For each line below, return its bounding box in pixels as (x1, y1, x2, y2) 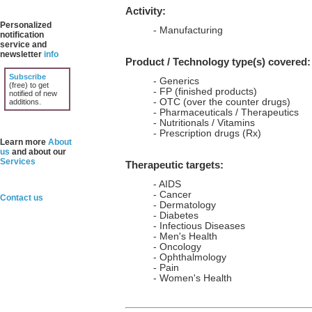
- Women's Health (153, 273, 232, 283)
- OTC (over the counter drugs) (153, 97, 290, 107)
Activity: (125, 5, 166, 17)
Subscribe (8, 72, 46, 81)
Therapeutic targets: (125, 159, 224, 171)
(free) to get (8, 81, 49, 89)
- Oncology (153, 242, 201, 252)
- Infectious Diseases (153, 221, 245, 231)
